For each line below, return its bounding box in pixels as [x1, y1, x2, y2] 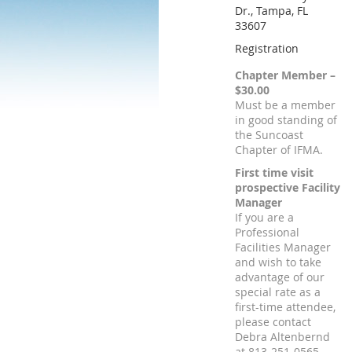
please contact [235, 314, 311, 329]
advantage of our [235, 269, 324, 284]
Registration [235, 41, 299, 56]
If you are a [235, 210, 294, 225]
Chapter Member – [235, 68, 335, 82]
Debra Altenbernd [235, 329, 330, 344]
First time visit [235, 165, 313, 180]
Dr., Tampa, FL [235, 3, 308, 18]
